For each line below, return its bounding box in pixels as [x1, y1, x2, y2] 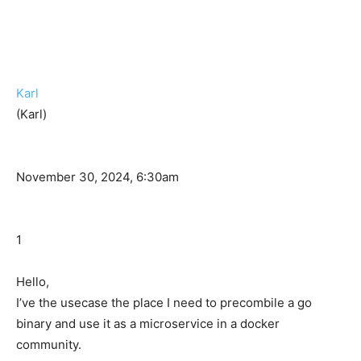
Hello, [16, 274, 49, 290]
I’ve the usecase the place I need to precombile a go [16, 295, 312, 311]
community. [16, 337, 81, 353]
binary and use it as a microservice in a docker [16, 316, 280, 332]
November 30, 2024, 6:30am [16, 169, 179, 185]
